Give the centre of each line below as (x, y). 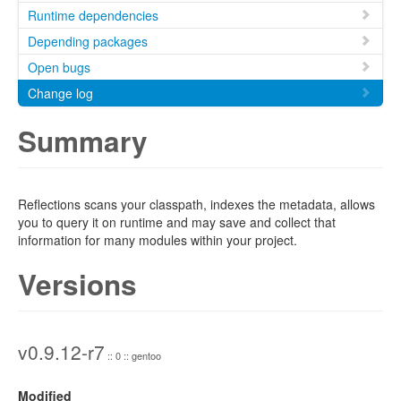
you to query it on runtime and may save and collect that (177, 222)
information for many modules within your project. (158, 240)
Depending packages (88, 41)
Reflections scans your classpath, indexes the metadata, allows (196, 204)
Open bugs (59, 67)
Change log (60, 93)
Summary (83, 141)
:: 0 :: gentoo (133, 355)
